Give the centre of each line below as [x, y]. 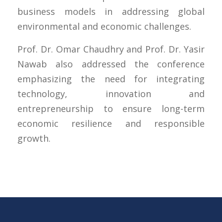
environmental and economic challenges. [104, 26]
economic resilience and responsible [111, 123]
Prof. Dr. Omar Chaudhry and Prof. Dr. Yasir [111, 49]
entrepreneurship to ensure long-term [111, 108]
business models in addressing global [111, 11]
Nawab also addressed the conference [111, 64]
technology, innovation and [111, 93]
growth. [34, 138]
